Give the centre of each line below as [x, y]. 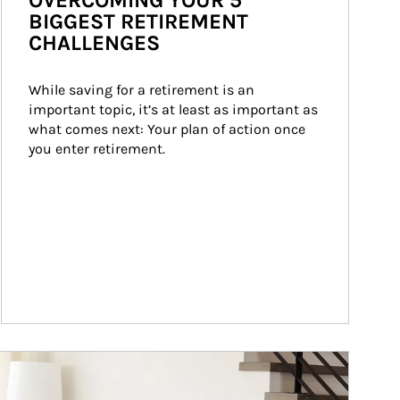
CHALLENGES [94, 43]
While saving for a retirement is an [143, 90]
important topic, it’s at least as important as [175, 109]
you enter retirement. [97, 149]
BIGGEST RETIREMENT [138, 21]
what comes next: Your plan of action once [169, 129]
